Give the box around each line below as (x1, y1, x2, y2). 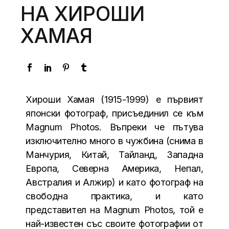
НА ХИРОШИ (20, 2, 145, 26)
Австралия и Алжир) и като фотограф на (26, 177, 203, 188)
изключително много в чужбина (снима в (26, 135, 203, 147)
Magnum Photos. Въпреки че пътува (26, 122, 203, 133)
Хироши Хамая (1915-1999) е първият (26, 94, 203, 105)
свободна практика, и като (26, 191, 203, 202)
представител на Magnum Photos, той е (26, 204, 203, 216)
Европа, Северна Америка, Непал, (26, 163, 203, 174)
